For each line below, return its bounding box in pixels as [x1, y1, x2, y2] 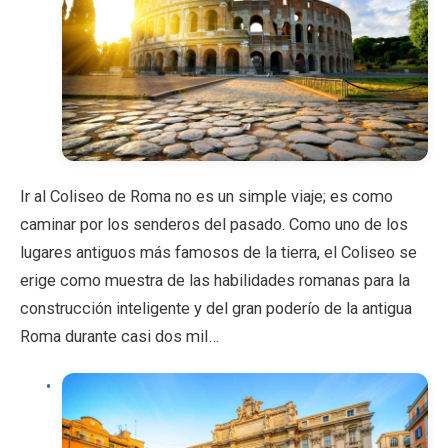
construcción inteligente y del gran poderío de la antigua [20, 298, 412, 318]
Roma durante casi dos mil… [20, 326, 219, 346]
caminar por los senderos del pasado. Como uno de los [20, 214, 408, 234]
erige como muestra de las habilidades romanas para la [20, 270, 410, 290]
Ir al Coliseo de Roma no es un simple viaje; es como [20, 186, 393, 206]
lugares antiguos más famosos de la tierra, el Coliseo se [20, 242, 417, 262]
